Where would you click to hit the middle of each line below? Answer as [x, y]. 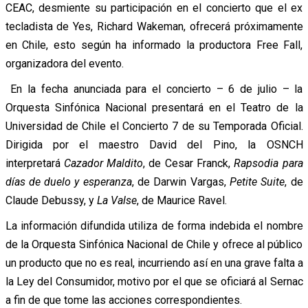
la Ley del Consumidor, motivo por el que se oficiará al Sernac [154, 281]
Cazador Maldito [103, 163]
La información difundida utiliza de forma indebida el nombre [154, 225]
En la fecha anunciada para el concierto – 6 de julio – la [154, 89]
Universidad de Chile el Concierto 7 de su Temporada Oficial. [154, 126]
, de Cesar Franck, [189, 163]
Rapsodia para [268, 163]
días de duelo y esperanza [68, 181]
